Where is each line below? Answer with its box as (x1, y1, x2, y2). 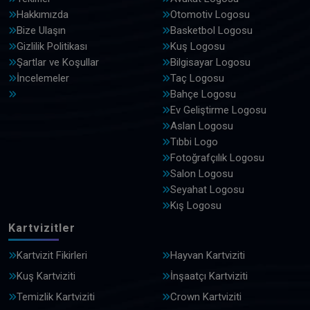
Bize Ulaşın (17, 24, 66, 37)
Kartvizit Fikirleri (17, 248, 87, 262)
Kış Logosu (170, 199, 221, 212)
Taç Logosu (170, 71, 224, 84)
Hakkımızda (17, 8, 69, 21)
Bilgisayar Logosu (170, 55, 250, 69)
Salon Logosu (170, 167, 233, 180)
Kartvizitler (8, 221, 75, 235)
